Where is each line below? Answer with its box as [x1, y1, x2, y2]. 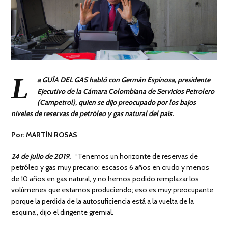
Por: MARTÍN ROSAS [11, 130, 78, 139]
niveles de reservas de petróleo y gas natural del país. [11, 108, 174, 118]
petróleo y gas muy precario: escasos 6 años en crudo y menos [11, 162, 210, 172]
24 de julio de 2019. [11, 151, 71, 161]
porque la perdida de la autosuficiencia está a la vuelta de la [11, 196, 194, 206]
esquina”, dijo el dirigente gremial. [11, 207, 114, 217]
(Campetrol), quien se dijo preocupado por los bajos [37, 97, 196, 107]
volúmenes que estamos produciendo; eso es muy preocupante [11, 185, 214, 194]
